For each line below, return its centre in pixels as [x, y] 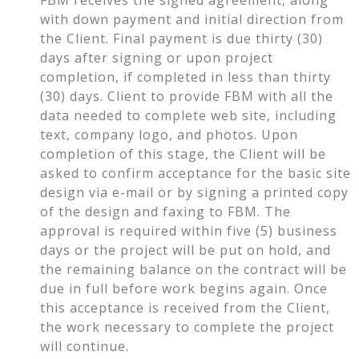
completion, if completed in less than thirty [186, 77]
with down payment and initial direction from [192, 19]
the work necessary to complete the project [187, 327]
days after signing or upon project [157, 57]
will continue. [85, 346]
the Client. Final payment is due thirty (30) [182, 38]
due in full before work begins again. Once [184, 288]
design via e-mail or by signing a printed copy [194, 192]
